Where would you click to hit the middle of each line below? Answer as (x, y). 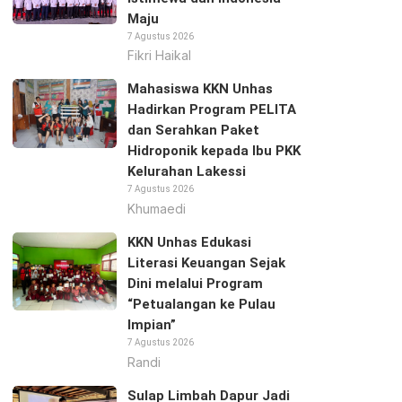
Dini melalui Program (195, 283)
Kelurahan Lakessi (186, 172)
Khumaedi (156, 208)
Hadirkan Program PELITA (211, 110)
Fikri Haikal (159, 56)
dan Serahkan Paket (193, 131)
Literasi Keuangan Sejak (206, 262)
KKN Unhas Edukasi (189, 242)
